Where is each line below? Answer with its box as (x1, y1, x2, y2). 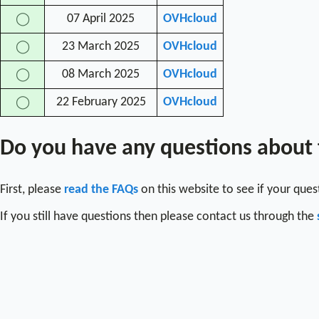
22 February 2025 (56, 95, 146, 108)
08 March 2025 (62, 68, 140, 80)
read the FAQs (64, 183, 138, 196)
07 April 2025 (67, 12, 135, 25)
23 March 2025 (62, 40, 140, 53)
